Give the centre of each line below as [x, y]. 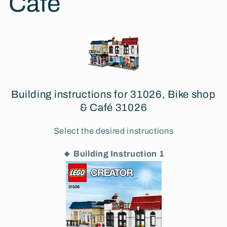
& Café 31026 [113, 107]
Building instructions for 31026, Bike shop [113, 94]
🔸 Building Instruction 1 [113, 154]
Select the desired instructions [113, 131]
